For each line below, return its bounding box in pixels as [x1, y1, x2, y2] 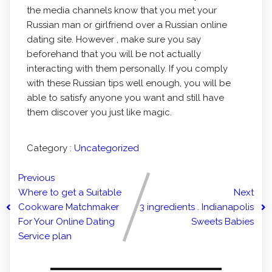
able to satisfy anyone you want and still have [26, 92, 224, 103]
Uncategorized [73, 143, 139, 154]
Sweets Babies [191, 216, 254, 227]
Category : [26, 143, 72, 154]
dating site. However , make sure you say [26, 34, 201, 45]
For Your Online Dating [18, 216, 115, 227]
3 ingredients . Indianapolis [140, 202, 254, 212]
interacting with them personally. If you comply [26, 63, 228, 74]
